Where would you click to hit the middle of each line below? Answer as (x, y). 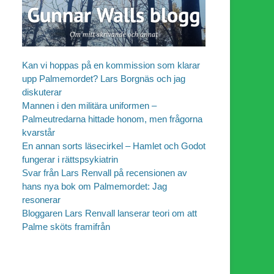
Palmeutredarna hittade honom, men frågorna (112, 119)
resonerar (41, 200)
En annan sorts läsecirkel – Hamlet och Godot (114, 146)
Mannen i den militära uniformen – (89, 106)
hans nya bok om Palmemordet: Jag (94, 187)
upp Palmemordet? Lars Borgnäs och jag (104, 79)
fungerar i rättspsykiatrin (70, 160)
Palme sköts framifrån (66, 227)
